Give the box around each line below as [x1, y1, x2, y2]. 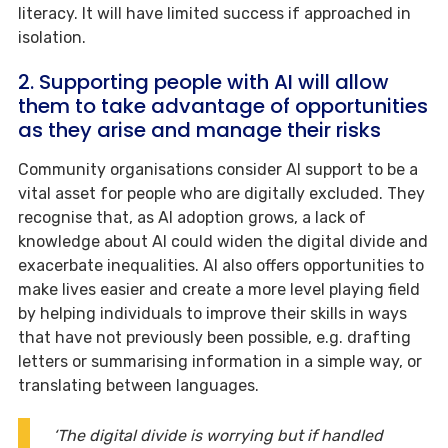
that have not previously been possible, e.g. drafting [18, 328, 411, 348]
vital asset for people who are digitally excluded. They [18, 184, 425, 204]
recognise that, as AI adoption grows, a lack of [18, 208, 366, 228]
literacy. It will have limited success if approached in [18, 4, 411, 24]
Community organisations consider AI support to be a [18, 160, 418, 180]
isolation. [18, 28, 86, 48]
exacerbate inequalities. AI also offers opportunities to [18, 256, 424, 276]
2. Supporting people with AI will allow [18, 68, 389, 97]
